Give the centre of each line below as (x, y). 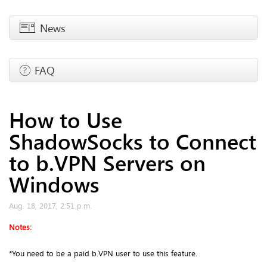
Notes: (20, 227)
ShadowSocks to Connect (133, 141)
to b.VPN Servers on (107, 162)
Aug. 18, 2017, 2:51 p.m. (50, 205)
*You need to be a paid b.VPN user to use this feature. (103, 253)
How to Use (66, 119)
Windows (54, 184)
